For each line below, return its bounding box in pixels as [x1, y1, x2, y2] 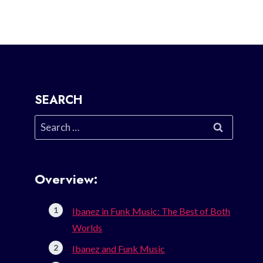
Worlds [72, 222, 103, 234]
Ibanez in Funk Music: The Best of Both [72, 205, 231, 217]
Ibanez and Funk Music [72, 243, 166, 255]
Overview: [35, 170, 98, 189]
